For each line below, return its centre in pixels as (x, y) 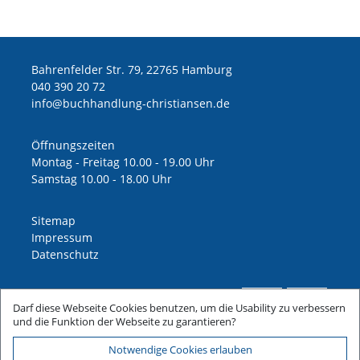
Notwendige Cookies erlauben (180, 350)
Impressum (62, 237)
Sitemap (53, 221)
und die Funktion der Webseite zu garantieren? (125, 321)
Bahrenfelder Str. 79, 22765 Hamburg (132, 70)
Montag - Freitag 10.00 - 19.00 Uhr (123, 162)
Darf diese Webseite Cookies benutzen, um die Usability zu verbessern (179, 308)
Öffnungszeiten (73, 145)
